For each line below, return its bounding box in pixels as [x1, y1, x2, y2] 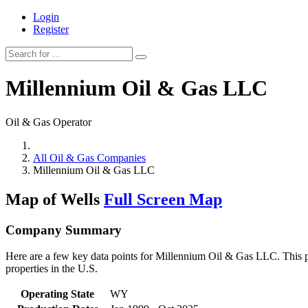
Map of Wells [5, 190, 104, 208]
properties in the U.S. [5, 263, 98, 275]
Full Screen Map [104, 190, 222, 208]
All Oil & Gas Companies [33, 151, 146, 164]
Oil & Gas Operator [5, 115, 91, 128]
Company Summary [5, 222, 122, 237]
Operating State [21, 288, 94, 300]
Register [33, 23, 69, 35]
